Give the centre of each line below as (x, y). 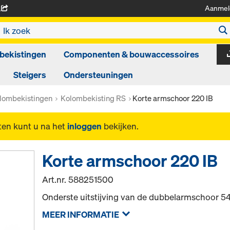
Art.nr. (55, 179)
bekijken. (120, 126)
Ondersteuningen (98, 75)
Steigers (30, 75)
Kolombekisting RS (93, 98)
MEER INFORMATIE (81, 214)
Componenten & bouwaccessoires (131, 54)
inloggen (84, 126)
